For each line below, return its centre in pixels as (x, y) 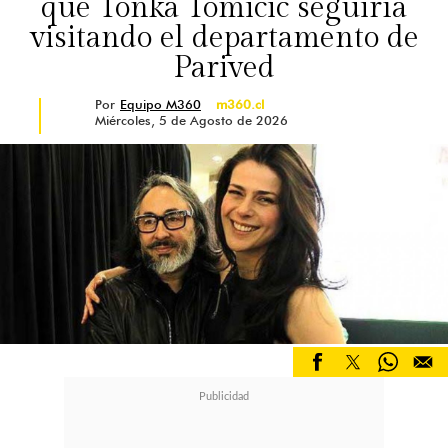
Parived (224, 68)
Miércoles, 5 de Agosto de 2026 (191, 120)
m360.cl (240, 104)
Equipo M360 (160, 104)
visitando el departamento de (224, 38)
